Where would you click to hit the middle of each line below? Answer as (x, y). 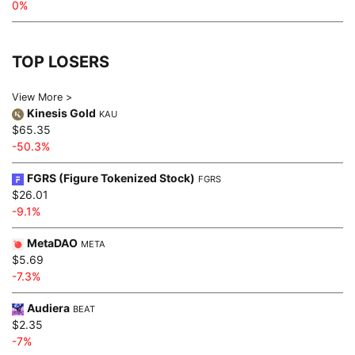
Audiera (48, 307)
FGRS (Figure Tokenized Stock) (111, 177)
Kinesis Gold (61, 113)
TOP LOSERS (61, 61)
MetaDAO (52, 242)
